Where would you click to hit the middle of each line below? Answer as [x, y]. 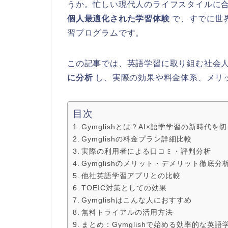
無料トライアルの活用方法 [127, 212]
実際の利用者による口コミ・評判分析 [146, 151]
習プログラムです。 [106, 33]
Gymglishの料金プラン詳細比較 [136, 139]
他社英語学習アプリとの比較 [131, 175]
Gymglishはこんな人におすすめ [136, 200]
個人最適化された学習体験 [119, 18]
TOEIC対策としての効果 [124, 188]
